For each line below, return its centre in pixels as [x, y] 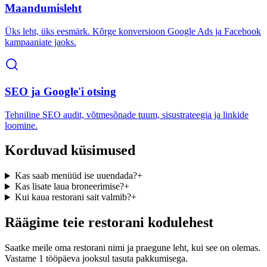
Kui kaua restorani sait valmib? [73, 197]
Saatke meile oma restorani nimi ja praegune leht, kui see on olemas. [133, 248]
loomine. [21, 125]
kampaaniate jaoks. [41, 42]
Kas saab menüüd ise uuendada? [76, 176]
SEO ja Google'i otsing [60, 91]
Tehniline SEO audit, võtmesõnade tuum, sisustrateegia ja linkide [127, 114]
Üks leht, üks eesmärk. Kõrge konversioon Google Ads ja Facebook [133, 32]
